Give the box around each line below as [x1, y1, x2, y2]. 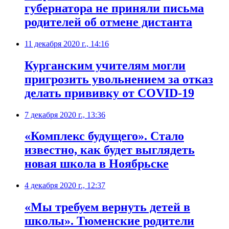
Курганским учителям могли [25, 58, 186, 72]
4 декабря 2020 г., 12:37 [25, 181, 105, 190]
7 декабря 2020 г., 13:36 [25, 110, 105, 119]
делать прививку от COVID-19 [25, 86, 194, 100]
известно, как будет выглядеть [25, 143, 195, 157]
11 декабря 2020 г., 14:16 [25, 39, 109, 48]
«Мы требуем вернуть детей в [25, 200, 190, 214]
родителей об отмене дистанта [25, 15, 192, 29]
